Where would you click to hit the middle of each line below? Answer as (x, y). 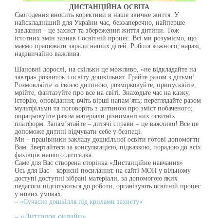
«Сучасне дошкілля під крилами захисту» (81, 202)
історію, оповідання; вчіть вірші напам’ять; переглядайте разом (108, 100)
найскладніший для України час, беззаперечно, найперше (100, 23)
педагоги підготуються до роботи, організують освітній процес (108, 186)
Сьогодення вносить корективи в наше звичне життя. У (97, 15)
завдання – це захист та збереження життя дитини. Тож (97, 30)
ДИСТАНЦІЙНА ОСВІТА (109, 7)
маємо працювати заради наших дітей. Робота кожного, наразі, (108, 46)
